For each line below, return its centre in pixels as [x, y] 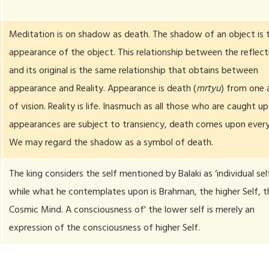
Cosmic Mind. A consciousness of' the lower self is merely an [132, 211]
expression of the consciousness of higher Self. [105, 229]
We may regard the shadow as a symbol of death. [111, 144]
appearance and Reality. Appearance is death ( [103, 89]
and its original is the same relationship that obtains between [134, 71]
